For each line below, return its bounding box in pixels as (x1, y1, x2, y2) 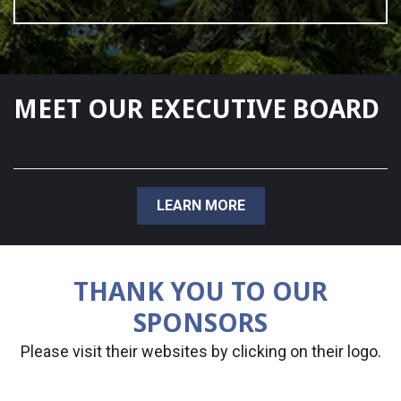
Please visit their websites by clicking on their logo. (20, 342, 381, 362)
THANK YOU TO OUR (73, 274, 328, 309)
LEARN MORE (156, 197, 245, 215)
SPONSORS (133, 305, 268, 340)
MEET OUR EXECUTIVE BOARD (13, 91, 380, 126)
